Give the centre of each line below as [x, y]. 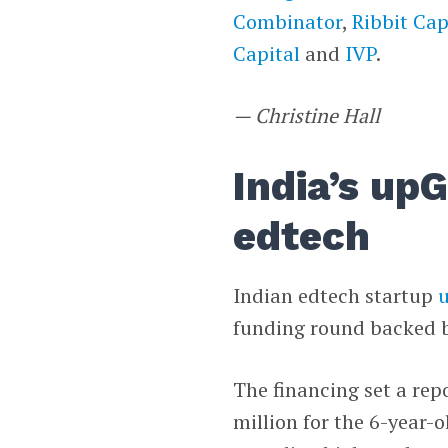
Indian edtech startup [336, 295]
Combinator [288, 21]
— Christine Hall [307, 115]
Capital [267, 53]
